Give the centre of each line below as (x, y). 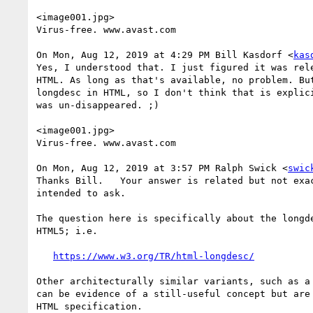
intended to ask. (81, 193)
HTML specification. (89, 306)
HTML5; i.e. (67, 231)
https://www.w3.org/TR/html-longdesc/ (154, 256)
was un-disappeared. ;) (98, 105)
